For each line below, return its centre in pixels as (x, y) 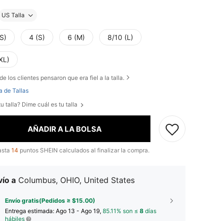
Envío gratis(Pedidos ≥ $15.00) (50, 201)
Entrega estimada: (30, 211)
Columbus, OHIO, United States (76, 180)
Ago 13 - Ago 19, (79, 211)
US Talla (13, 15)
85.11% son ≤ (121, 211)
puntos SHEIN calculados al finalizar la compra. (84, 150)
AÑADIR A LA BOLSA (64, 129)
